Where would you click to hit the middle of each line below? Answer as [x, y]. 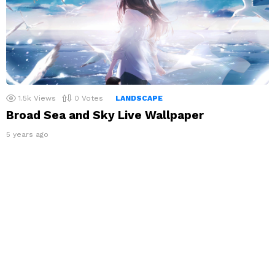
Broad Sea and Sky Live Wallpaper [105, 115]
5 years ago [27, 135]
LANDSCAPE [139, 99]
